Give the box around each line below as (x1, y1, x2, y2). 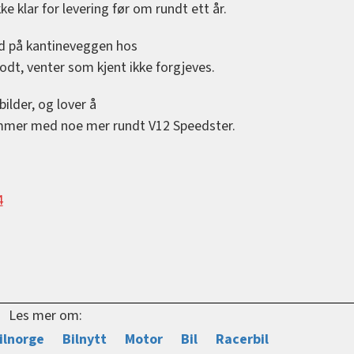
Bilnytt (62, 329, 107, 349)
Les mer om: (8, 305, 82, 326)
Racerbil (216, 329, 269, 349)
